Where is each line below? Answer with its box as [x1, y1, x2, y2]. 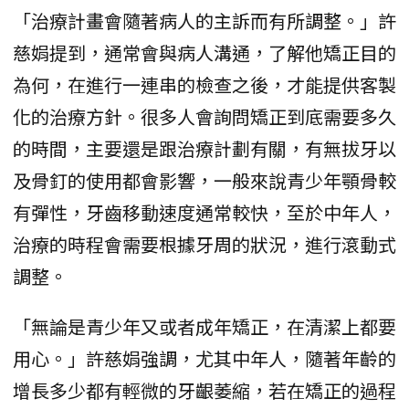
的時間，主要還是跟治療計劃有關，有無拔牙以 [13, 135, 396, 163]
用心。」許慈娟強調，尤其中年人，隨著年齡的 [13, 345, 396, 372]
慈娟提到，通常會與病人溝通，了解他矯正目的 [13, 39, 396, 67]
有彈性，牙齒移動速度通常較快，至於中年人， [13, 199, 396, 226]
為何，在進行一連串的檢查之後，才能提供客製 [13, 71, 396, 99]
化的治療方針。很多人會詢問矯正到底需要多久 [13, 103, 396, 131]
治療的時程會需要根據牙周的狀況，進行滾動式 [13, 231, 396, 258]
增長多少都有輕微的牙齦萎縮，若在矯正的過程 [13, 377, 396, 404]
